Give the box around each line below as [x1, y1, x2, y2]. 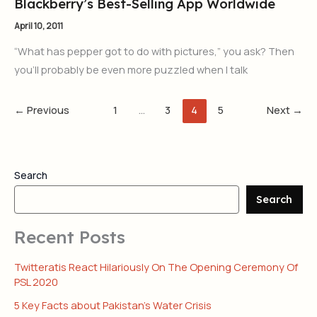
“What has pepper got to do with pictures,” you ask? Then [14, 43, 294, 58]
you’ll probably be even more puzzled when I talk [14, 62, 248, 76]
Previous [25, 103, 69, 117]
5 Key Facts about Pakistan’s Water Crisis [14, 298, 212, 313]
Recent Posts [14, 225, 125, 248]
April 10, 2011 [14, 19, 63, 32]
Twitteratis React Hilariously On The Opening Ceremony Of [14, 260, 298, 275]
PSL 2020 [14, 275, 58, 289]
